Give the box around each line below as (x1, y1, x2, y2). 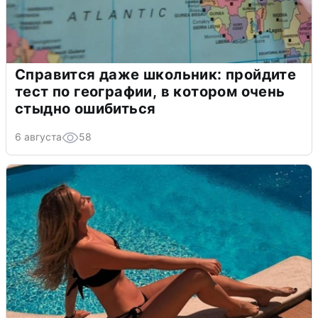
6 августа (15, 131, 62, 143)
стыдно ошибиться (15, 100, 156, 118)
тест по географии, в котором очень (15, 83, 285, 101)
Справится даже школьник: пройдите (15, 66, 297, 84)
